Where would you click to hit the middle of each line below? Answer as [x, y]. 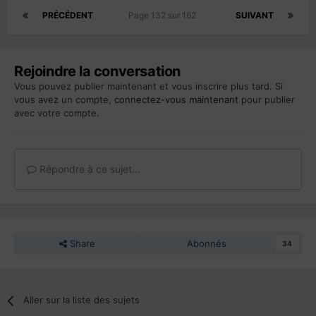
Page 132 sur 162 [164, 16]
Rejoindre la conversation [97, 72]
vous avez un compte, [64, 100]
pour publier [267, 100]
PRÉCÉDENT [68, 16]
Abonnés [207, 244]
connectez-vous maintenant [176, 100]
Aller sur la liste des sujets [82, 300]
